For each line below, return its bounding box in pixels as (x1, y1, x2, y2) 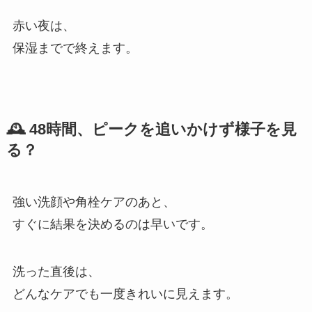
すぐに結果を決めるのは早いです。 (12, 217, 213, 231)
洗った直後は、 (12, 264, 100, 279)
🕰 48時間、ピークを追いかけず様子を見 (6, 120, 297, 138)
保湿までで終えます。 (12, 40, 138, 55)
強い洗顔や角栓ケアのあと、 (12, 194, 175, 209)
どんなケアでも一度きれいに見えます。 (12, 286, 238, 301)
